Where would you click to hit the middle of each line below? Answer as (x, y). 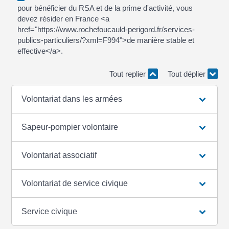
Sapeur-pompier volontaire (70, 127)
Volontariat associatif (59, 155)
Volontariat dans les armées (72, 99)
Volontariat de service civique (75, 183)
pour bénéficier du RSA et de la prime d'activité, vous (105, 8)
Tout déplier (187, 74)
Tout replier (128, 74)
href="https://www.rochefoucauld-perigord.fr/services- (106, 29)
